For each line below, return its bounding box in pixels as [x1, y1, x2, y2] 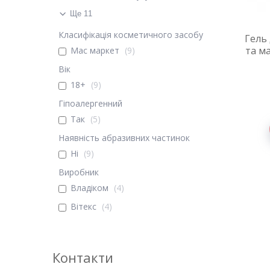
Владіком [71, 182, 108, 193]
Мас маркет [71, 45, 119, 56]
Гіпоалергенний [58, 98, 122, 109]
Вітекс [71, 201, 96, 212]
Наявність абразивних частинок [58, 132, 190, 143]
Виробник [58, 166, 99, 178]
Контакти [52, 248, 113, 266]
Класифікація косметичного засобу [58, 29, 203, 40]
